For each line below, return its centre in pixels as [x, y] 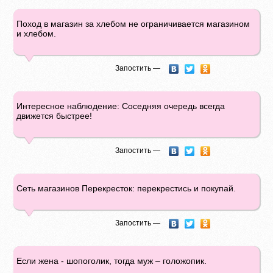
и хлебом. [37, 34]
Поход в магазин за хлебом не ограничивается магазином [133, 24]
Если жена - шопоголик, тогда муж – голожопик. [112, 261]
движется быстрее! [55, 116]
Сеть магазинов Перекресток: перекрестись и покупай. [126, 188]
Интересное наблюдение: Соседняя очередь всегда [121, 106]
